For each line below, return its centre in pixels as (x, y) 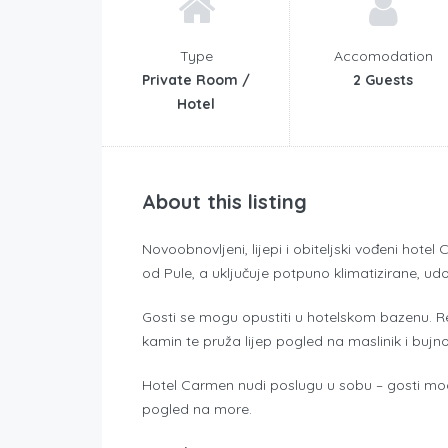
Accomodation (383, 55)
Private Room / (196, 79)
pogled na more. (197, 408)
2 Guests (383, 79)
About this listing (224, 201)
